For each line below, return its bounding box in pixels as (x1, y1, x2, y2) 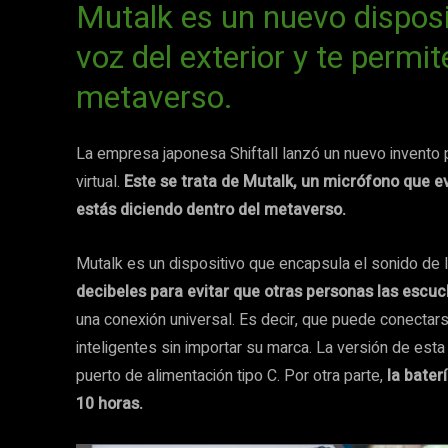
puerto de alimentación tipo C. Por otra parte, (76, 364, 387, 388)
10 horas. (76, 392, 143, 416)
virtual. (76, 170, 124, 194)
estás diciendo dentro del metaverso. (76, 198, 346, 222)
